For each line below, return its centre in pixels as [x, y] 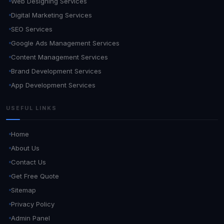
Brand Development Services [56, 71]
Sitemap [23, 190]
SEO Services [32, 29]
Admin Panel [30, 218]
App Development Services [53, 85]
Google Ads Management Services [65, 43]
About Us [25, 148]
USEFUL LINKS [31, 108]
